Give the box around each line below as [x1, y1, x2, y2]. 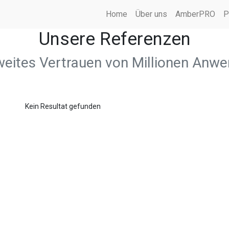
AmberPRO [175, 9, 215, 19]
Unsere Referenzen [38, 29, 191, 50]
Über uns [135, 9, 167, 19]
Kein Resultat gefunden [25, 102, 101, 110]
